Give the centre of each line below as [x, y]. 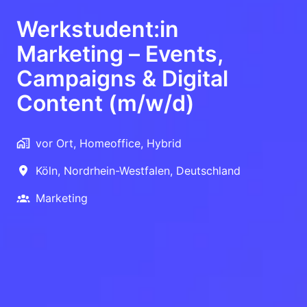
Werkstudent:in [98, 29]
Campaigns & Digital [122, 79]
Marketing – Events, [120, 54]
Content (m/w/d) [106, 103]
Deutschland [208, 171]
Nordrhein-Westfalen [117, 171]
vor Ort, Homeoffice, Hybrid [109, 144]
